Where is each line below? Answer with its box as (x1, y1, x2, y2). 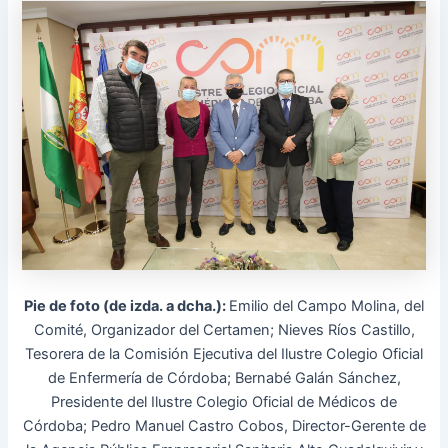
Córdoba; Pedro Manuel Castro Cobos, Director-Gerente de (22, 416, 426, 435)
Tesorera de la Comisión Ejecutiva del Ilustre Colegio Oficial (25, 344, 423, 363)
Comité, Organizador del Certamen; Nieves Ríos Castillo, (33, 320, 415, 339)
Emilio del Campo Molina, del (229, 296, 424, 315)
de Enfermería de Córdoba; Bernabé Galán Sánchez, (47, 368, 401, 387)
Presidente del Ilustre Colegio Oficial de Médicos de (51, 392, 397, 411)
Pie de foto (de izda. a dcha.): (24, 296, 229, 315)
